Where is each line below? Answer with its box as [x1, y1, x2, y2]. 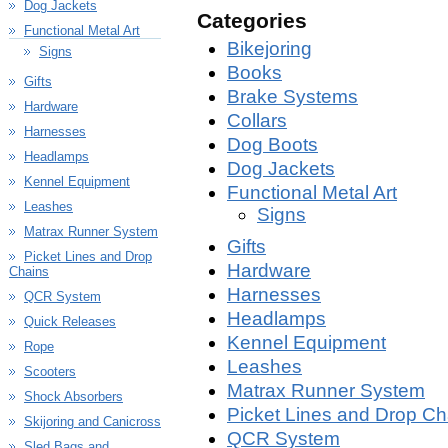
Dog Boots [227, 134, 318, 155]
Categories [197, 9, 307, 32]
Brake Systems [227, 86, 358, 107]
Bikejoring [227, 38, 312, 59]
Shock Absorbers [24, 389, 123, 404]
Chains [9, 264, 49, 279]
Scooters [24, 364, 76, 379]
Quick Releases [24, 314, 116, 329]
